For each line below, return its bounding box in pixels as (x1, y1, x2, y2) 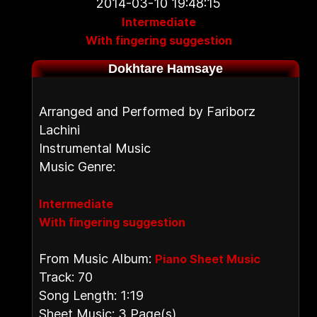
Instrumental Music (39, 141, 151, 156)
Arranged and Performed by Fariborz (39, 104, 255, 119)
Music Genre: (39, 159, 115, 174)
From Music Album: (39, 251, 155, 266)
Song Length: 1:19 (39, 288, 144, 303)
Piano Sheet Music (155, 252, 260, 266)
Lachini (39, 122, 80, 137)
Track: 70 (39, 270, 93, 284)
